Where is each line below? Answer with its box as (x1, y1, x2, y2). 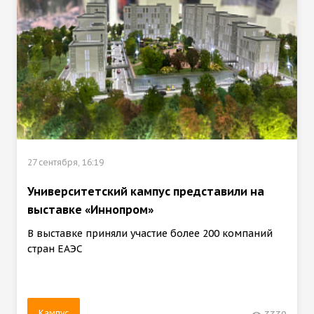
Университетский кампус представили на (27, 184, 264, 198)
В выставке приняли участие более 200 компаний (27, 226, 273, 240)
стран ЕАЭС (27, 242, 83, 255)
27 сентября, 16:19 (27, 156, 104, 168)
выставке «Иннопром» (27, 202, 153, 217)
